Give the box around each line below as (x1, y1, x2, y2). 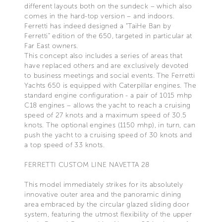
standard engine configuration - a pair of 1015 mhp (24, 91, 192, 100)
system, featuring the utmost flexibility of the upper (24, 210, 192, 219)
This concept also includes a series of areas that (24, 51, 182, 60)
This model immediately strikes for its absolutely (24, 180, 183, 189)
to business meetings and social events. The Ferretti (24, 71, 195, 80)
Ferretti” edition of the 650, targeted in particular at (24, 31, 192, 40)
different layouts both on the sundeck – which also (24, 1, 192, 10)
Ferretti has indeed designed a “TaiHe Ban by (24, 21, 171, 30)
